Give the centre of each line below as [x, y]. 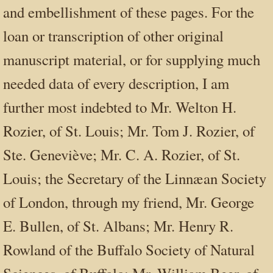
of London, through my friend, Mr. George [129, 202]
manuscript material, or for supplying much [132, 60]
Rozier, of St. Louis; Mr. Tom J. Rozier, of [129, 131]
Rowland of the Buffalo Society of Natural [129, 250]
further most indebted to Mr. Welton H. [120, 107]
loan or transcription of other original [113, 36]
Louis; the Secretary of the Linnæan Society [135, 179]
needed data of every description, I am [116, 83]
